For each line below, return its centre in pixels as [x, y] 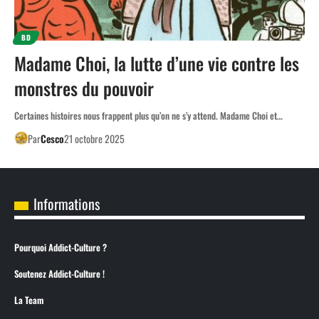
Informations [67, 203]
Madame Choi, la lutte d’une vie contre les [157, 63]
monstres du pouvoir [84, 88]
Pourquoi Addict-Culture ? [61, 247]
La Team [29, 300]
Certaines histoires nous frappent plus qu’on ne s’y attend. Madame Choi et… [148, 115]
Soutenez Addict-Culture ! [59, 273]
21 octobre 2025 [94, 138]
